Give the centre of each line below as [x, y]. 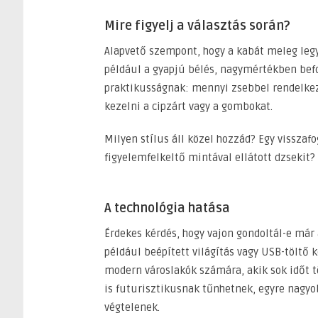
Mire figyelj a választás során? [197, 25]
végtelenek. [132, 307]
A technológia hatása [167, 208]
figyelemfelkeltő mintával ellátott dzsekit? [210, 157]
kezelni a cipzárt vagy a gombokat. [188, 106]
